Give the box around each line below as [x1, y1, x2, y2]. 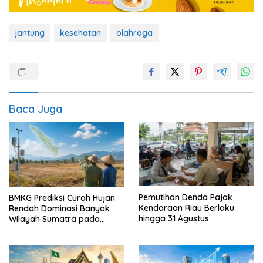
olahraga [116, 28, 153, 39]
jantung [15, 28, 45, 39]
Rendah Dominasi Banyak [9, 203, 110, 214]
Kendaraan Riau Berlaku [139, 203, 234, 214]
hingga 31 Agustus [139, 213, 209, 224]
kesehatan [60, 28, 101, 39]
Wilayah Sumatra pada [9, 213, 100, 224]
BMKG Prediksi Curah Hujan [9, 192, 115, 203]
